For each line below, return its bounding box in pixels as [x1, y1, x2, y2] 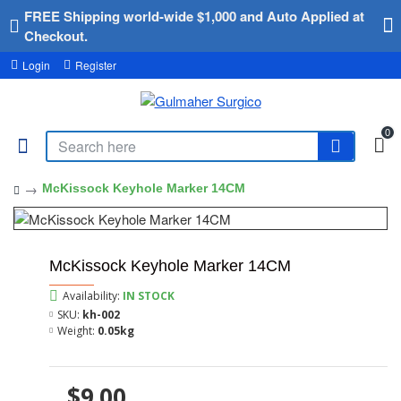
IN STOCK [123, 288, 175, 304]
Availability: [63, 288, 120, 304]
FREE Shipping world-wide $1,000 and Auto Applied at [24, 6, 364, 26]
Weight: [57, 323, 95, 339]
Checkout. [24, 26, 88, 46]
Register [75, 57, 116, 73]
